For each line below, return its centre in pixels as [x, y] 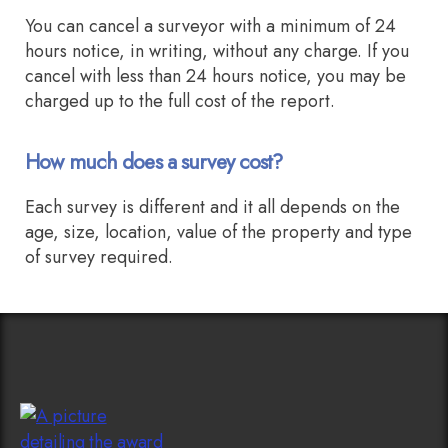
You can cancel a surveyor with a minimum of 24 [210, 25]
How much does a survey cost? [154, 161]
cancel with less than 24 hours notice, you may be [215, 75]
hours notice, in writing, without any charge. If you [217, 50]
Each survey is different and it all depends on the [212, 206]
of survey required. [99, 256]
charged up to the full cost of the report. [180, 100]
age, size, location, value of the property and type [218, 231]
